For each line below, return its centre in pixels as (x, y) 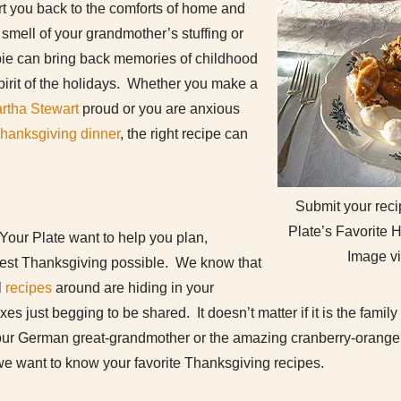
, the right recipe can (184, 134)
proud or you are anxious (159, 109)
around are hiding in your (133, 288)
